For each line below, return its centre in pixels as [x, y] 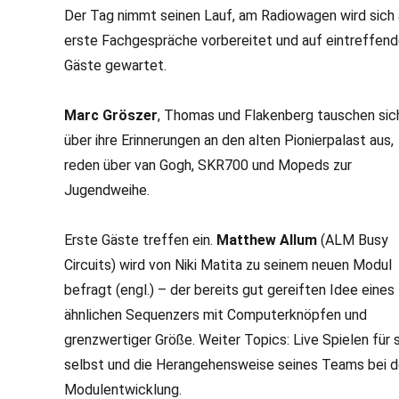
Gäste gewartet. [115, 65]
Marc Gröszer [111, 115]
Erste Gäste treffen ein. [140, 240]
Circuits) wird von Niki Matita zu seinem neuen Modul [228, 265]
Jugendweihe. [107, 190]
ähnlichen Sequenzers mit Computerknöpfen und [216, 315]
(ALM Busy [353, 240]
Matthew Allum [267, 240]
